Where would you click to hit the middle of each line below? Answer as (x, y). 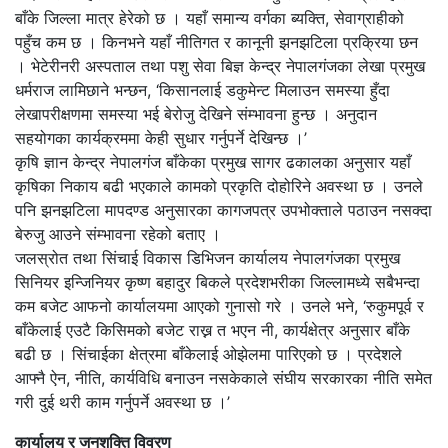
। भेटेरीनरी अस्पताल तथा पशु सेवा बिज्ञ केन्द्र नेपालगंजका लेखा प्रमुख (220, 65)
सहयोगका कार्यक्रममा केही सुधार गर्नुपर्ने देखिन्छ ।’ (161, 137)
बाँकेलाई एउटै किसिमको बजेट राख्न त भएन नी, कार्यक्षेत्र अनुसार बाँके (212, 329)
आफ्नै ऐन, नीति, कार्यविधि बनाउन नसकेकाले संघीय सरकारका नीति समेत (223, 377)
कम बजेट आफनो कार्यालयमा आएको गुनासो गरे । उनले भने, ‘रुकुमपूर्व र (219, 305)
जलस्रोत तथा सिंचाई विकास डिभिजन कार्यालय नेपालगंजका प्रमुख (207, 257)
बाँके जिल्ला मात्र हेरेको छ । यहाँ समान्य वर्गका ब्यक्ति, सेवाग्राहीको (209, 17)
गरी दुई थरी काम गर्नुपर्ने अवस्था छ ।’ (122, 401)
